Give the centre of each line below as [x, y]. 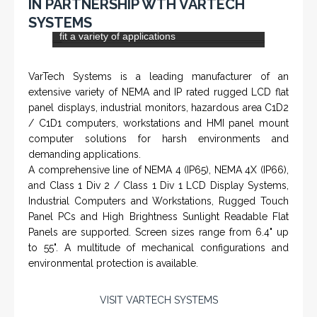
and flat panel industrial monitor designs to [154, 99]
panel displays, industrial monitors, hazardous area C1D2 [158, 186]
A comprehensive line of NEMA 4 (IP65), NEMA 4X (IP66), [158, 248]
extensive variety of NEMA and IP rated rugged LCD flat [158, 170]
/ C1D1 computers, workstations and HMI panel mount [158, 201]
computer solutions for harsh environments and [158, 217]
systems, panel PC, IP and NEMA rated [147, 68]
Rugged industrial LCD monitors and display [158, 52]
